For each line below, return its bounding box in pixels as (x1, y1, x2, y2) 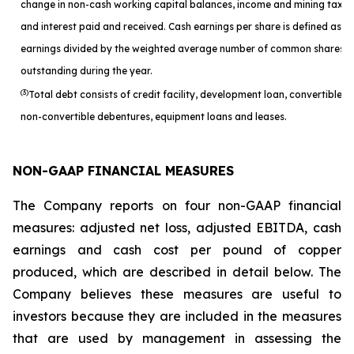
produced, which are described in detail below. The (13, 264, 341, 280)
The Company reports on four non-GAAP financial (13, 198, 341, 213)
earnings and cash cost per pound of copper (13, 242, 341, 258)
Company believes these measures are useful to (13, 286, 341, 302)
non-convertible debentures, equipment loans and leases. (21, 111, 287, 122)
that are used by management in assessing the (13, 330, 341, 346)
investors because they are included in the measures (13, 308, 341, 324)
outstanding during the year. (21, 65, 153, 77)
